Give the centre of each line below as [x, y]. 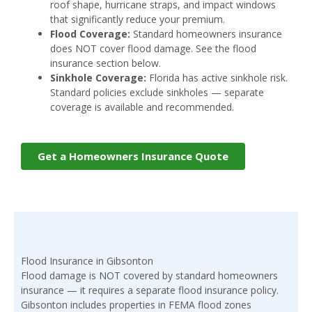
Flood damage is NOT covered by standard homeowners [149, 276]
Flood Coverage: [90, 34]
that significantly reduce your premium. [138, 19]
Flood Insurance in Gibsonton [87, 261]
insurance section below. [106, 63]
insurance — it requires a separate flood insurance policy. [150, 290]
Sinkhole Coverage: [98, 78]
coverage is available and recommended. [142, 107]
